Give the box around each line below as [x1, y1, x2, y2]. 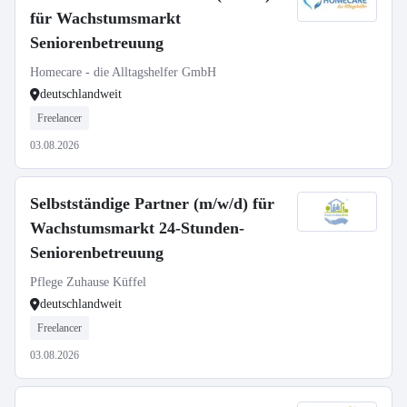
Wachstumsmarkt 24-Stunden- [30, 219, 244, 237]
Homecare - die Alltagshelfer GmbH [30, 65, 216, 79]
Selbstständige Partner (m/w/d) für [30, 194, 274, 213]
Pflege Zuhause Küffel [30, 275, 146, 289]
